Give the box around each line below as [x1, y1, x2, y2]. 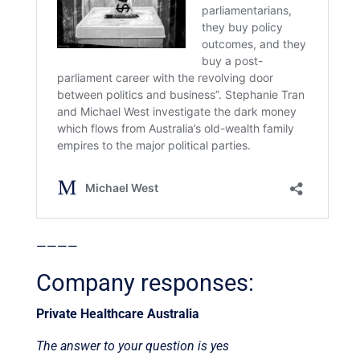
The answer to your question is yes [35, 337, 229, 354]
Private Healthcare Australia [35, 305, 199, 321]
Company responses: [35, 268, 254, 297]
